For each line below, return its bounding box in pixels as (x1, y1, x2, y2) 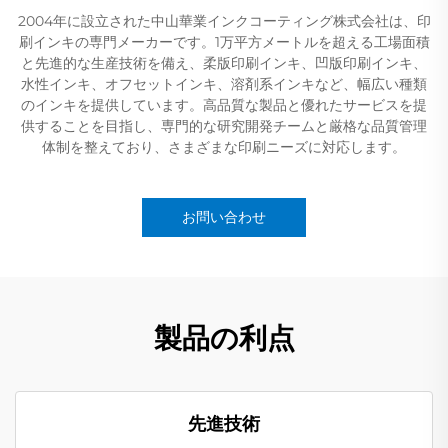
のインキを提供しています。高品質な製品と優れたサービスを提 (21, 95, 427, 114)
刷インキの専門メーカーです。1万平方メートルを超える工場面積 (18, 32, 430, 51)
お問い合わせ (182, 207, 266, 226)
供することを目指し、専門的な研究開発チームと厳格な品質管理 (21, 116, 427, 135)
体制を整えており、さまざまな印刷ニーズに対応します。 (42, 137, 406, 156)
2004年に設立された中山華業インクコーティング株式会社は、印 (17, 11, 431, 30)
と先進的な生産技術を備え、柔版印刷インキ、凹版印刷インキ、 (21, 53, 427, 72)
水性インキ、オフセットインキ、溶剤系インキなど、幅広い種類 (21, 74, 427, 93)
